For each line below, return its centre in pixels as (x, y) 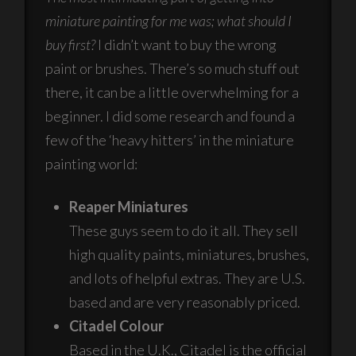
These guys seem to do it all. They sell (184, 230)
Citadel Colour (117, 325)
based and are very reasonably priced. (185, 302)
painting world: (92, 163)
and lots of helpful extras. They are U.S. (188, 278)
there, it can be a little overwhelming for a (172, 92)
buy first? (71, 44)
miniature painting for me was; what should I (169, 20)
